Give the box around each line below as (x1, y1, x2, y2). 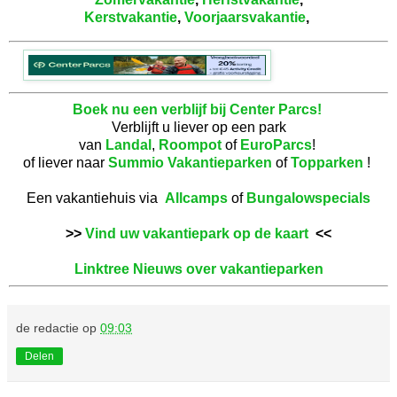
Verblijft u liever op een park (111, 119, 286, 135)
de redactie (16, 320, 79, 335)
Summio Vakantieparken (108, 154, 272, 170)
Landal (105, 136, 152, 152)
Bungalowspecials (246, 190, 370, 206)
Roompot (158, 136, 222, 152)
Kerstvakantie (84, 10, 177, 26)
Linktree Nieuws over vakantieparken (74, 261, 323, 276)
